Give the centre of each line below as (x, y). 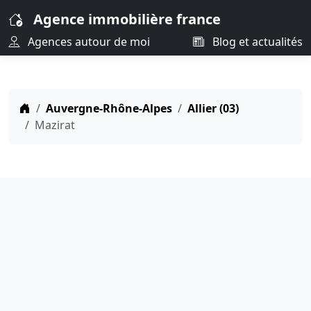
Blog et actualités (256, 42)
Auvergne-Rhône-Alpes (109, 108)
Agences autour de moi (87, 42)
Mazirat (55, 125)
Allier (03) (213, 108)
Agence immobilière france (127, 19)
